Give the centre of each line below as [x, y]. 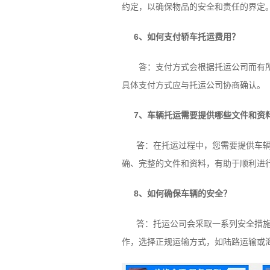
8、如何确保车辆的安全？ [182, 193]
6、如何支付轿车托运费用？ [187, 37]
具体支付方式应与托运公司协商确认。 [193, 85]
